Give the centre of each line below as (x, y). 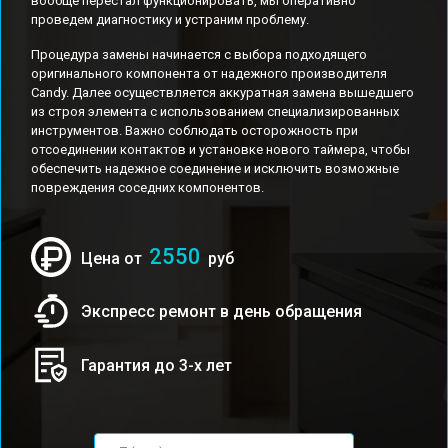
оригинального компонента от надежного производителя (209, 73)
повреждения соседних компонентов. (147, 187)
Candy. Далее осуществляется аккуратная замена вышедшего (222, 92)
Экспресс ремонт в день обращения (221, 311)
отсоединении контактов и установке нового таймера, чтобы (220, 149)
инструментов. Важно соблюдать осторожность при (194, 130)
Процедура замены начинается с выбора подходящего (199, 54)
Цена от (113, 258)
